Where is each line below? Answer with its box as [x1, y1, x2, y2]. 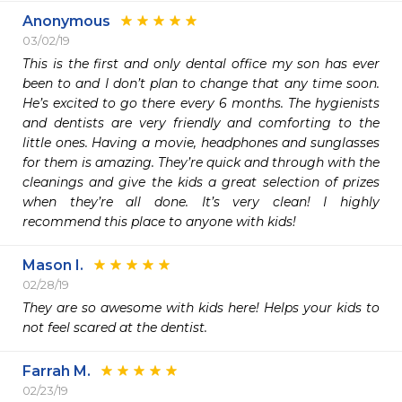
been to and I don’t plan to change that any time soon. [22, 75, 380, 92]
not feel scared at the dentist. [22, 319, 211, 336]
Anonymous [22, 13, 110, 30]
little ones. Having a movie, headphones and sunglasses [22, 135, 380, 151]
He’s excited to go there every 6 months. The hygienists [22, 95, 380, 111]
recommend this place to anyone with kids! [22, 214, 300, 230]
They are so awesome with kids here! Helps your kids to [22, 300, 380, 316]
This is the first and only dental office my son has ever [22, 56, 380, 72]
